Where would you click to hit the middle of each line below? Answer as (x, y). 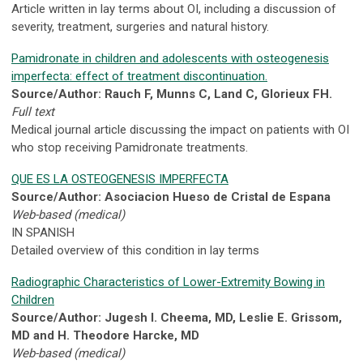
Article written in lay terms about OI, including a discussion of (174, 9)
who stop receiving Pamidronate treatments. (130, 148)
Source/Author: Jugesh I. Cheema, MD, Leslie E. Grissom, (177, 318)
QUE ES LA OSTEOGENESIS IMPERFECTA (120, 179)
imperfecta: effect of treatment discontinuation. (139, 77)
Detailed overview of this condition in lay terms (135, 251)
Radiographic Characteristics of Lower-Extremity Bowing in (168, 282)
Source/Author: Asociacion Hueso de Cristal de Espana (171, 197)
